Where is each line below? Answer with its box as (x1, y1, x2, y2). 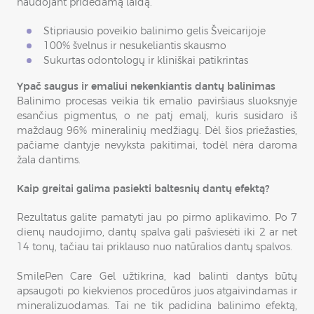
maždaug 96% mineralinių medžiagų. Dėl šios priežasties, (17, 125, 297, 136)
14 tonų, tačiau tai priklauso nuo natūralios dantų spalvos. (17, 241, 292, 252)
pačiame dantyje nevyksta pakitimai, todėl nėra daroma (17, 139, 297, 151)
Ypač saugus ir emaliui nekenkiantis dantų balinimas (17, 81, 275, 92)
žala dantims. (17, 154, 81, 165)
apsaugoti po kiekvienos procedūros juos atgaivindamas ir (17, 285, 297, 296)
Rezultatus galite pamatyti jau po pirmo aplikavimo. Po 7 (17, 212, 297, 223)
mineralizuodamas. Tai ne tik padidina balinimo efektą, (17, 300, 297, 311)
